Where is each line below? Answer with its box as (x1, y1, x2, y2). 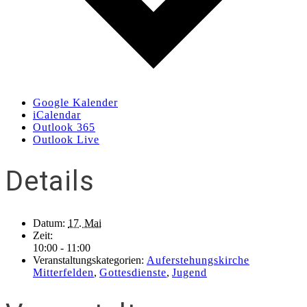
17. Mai (68, 217, 101, 229)
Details (5, 165, 95, 198)
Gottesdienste (99, 266, 167, 278)
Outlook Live (33, 134, 99, 146)
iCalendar (33, 109, 81, 121)
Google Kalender (33, 97, 118, 109)
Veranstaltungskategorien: (33, 254, 144, 266)
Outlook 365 (33, 121, 95, 134)
